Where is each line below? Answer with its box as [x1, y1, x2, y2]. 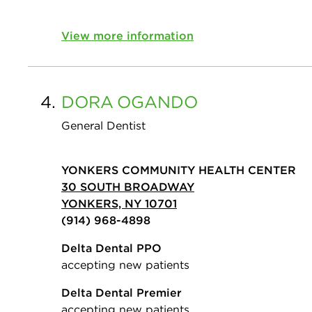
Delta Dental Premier [61, 286, 182, 300]
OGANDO [117, 91, 198, 113]
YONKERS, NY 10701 [61, 196, 177, 211]
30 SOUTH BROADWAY [61, 180, 194, 194]
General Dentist [61, 118, 146, 133]
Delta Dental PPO [61, 241, 162, 256]
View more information [61, 29, 194, 43]
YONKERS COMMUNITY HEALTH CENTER [61, 163, 296, 178]
